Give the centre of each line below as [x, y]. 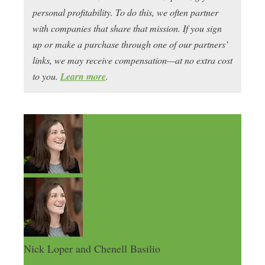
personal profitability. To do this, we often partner [125, 12]
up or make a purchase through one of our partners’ [130, 44]
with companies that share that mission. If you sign [127, 28]
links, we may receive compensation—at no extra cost [132, 60]
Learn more [83, 76]
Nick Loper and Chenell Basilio [92, 248]
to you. [46, 76]
